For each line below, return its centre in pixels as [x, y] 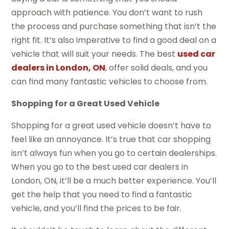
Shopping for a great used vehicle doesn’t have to [111, 125]
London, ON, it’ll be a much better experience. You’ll [114, 180]
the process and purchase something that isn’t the [114, 26]
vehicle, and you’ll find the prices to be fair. [97, 208]
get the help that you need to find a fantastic [102, 194]
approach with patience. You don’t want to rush [107, 12]
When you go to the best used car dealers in [100, 167]
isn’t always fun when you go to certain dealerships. [114, 153]
